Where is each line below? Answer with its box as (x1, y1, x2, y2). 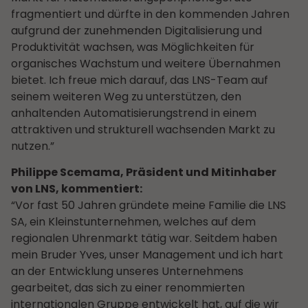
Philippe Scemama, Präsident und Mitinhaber (11, 164, 276, 181)
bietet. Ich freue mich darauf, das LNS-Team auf (11, 71, 268, 88)
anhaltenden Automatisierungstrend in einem (11, 104, 256, 121)
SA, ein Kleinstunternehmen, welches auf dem (11, 214, 256, 230)
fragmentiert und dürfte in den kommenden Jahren (11, 5, 289, 22)
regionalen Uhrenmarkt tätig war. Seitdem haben (11, 230, 277, 247)
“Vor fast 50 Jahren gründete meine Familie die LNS (11, 197, 286, 214)
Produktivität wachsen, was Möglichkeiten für (11, 38, 254, 55)
